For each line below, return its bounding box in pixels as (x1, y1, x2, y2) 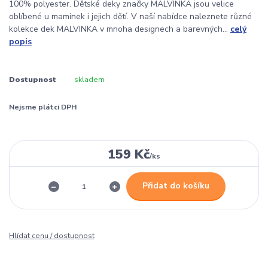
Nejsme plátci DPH (9, 102, 77, 112)
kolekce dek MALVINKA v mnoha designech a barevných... (9, 23, 230, 35)
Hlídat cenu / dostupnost (9, 230, 95, 240)
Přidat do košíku (142, 180, 209, 192)
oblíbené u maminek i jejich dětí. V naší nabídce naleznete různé (9, 11, 252, 23)
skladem (74, 75, 105, 85)
